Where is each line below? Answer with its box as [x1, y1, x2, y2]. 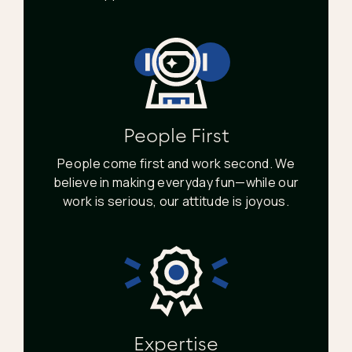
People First [123, 122, 229, 148]
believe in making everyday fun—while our [53, 174, 299, 191]
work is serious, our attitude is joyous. [63, 192, 289, 210]
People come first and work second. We [57, 155, 295, 172]
